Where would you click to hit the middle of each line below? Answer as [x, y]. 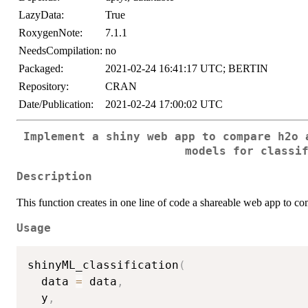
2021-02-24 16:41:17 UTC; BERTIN [187, 68]
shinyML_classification [103, 265]
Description [54, 176]
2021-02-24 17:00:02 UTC [164, 104]
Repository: [44, 86]
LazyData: [41, 15]
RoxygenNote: [51, 33]
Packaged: [41, 68]
